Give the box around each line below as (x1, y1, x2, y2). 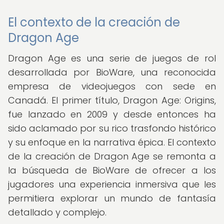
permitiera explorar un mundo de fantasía (8, 192, 216, 204)
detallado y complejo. (8, 206, 106, 218)
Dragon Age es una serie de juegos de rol (8, 52, 216, 64)
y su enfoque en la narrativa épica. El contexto (8, 136, 216, 148)
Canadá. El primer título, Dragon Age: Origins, (8, 94, 216, 106)
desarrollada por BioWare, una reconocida (8, 66, 216, 78)
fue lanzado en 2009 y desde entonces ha (8, 108, 216, 120)
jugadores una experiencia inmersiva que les (8, 178, 216, 190)
